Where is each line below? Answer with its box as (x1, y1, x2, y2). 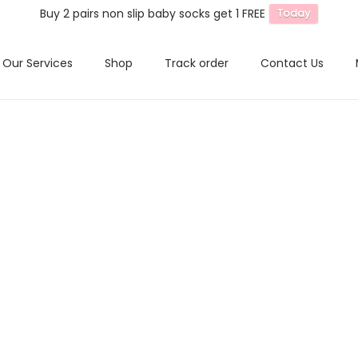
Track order (165, 55, 229, 71)
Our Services (2, 55, 73, 71)
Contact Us (261, 55, 324, 71)
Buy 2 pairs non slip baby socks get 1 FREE (40, 6, 265, 22)
